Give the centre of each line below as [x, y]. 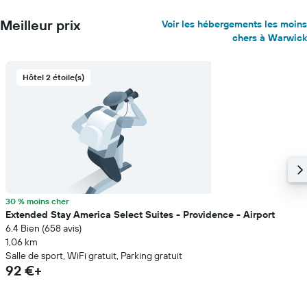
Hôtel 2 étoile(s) [53, 77]
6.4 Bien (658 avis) [44, 228]
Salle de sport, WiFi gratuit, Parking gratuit [94, 256]
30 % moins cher [37, 201]
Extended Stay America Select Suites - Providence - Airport [140, 214]
